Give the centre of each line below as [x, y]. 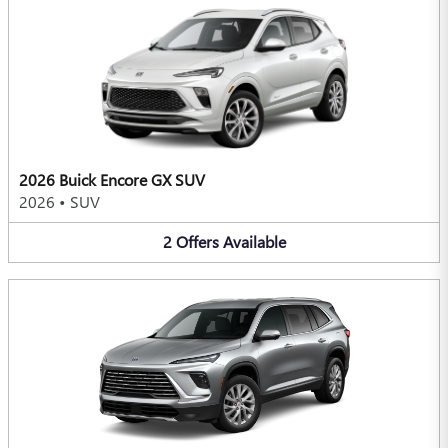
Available [254, 242]
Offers [197, 242]
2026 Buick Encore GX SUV [112, 180]
